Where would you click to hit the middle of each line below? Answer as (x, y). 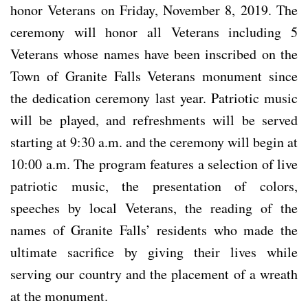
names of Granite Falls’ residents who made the (154, 230)
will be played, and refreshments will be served (154, 120)
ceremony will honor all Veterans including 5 (154, 32)
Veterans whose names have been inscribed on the (154, 54)
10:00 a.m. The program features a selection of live (154, 164)
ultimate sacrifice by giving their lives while (154, 252)
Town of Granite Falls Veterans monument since (154, 76)
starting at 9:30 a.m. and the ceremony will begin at (154, 142)
